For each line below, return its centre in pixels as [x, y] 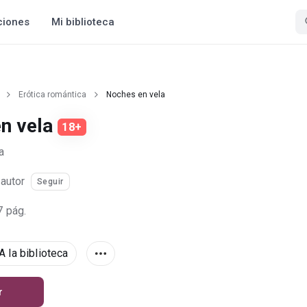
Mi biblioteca [83, 22]
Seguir [50, 182]
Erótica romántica [52, 95]
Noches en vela [136, 95]
